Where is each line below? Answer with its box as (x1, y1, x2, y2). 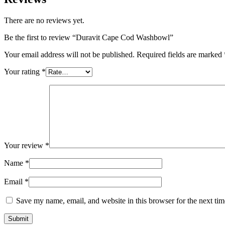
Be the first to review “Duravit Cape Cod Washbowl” (4, 33, 173, 42)
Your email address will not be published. (4, 50, 135, 59)
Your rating (4, 67, 42, 76)
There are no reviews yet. (4, 16, 84, 25)
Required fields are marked (137, 50, 224, 59)
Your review (4, 141, 45, 150)
